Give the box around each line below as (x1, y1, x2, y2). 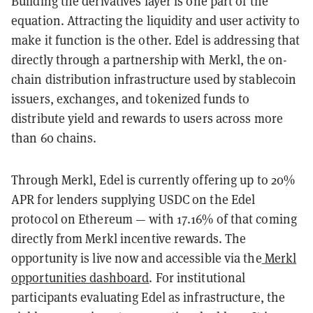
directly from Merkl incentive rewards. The (11, 229, 247, 247)
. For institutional (149, 268, 246, 286)
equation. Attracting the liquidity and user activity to (11, 11, 300, 29)
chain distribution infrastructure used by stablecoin (11, 70, 297, 87)
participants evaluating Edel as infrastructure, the (11, 288, 286, 305)
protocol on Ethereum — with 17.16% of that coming (11, 210, 297, 227)
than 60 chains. (11, 129, 97, 146)
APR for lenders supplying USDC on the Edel (11, 190, 256, 208)
